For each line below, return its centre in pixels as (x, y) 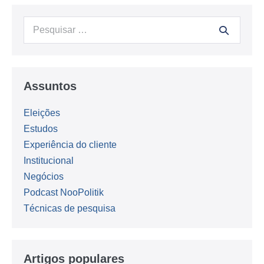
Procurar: (42, 24)
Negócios (44, 176)
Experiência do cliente (70, 144)
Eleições (42, 113)
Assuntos (50, 86)
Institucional (49, 160)
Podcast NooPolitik (64, 192)
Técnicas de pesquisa (70, 208)
